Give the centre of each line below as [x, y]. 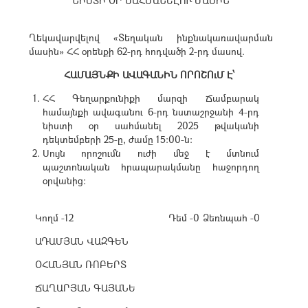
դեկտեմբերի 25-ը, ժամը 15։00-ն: [117, 139]
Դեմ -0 [184, 218]
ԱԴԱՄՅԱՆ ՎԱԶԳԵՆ [81, 241]
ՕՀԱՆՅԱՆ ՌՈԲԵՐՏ [80, 264]
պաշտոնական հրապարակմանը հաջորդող [151, 167]
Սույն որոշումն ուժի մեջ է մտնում [151, 153]
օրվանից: [64, 180]
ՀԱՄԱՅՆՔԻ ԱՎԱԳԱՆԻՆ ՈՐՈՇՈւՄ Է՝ [151, 75]
